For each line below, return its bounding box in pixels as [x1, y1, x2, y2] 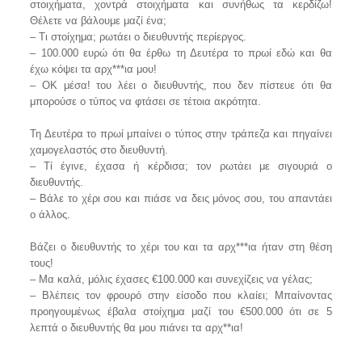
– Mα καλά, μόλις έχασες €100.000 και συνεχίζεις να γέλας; [30, 273, 314, 285]
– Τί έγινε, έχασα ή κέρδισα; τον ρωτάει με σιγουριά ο [30, 160, 332, 172]
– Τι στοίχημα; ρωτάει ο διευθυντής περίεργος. [30, 31, 247, 43]
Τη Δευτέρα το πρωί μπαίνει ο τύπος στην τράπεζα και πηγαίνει [30, 128, 332, 140]
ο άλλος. [30, 208, 71, 221]
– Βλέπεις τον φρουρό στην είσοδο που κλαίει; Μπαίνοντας [30, 289, 332, 301]
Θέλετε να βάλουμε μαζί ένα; [30, 15, 167, 27]
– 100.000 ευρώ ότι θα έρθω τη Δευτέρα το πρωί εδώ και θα [30, 47, 332, 59]
